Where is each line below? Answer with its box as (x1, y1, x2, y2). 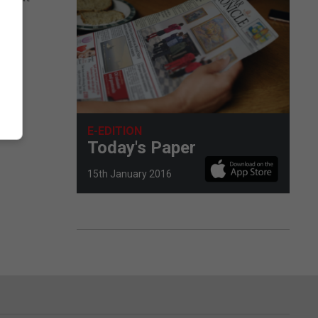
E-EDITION (87, 124, 142, 138)
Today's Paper (87, 137, 196, 158)
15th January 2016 (87, 168, 172, 180)
